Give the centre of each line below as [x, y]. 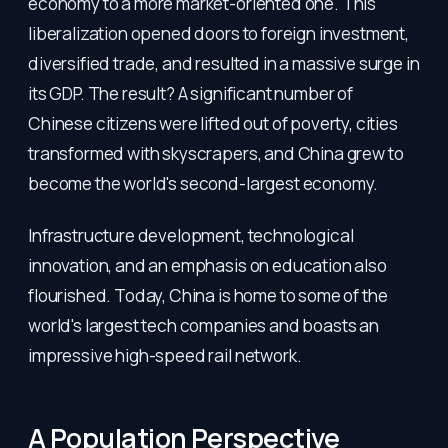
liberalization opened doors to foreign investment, [218, 33]
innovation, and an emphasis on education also [207, 265]
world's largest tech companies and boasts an [203, 325]
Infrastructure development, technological [191, 235]
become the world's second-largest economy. [203, 183]
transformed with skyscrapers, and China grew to [216, 153]
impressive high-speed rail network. [165, 355]
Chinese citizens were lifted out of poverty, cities [213, 123]
